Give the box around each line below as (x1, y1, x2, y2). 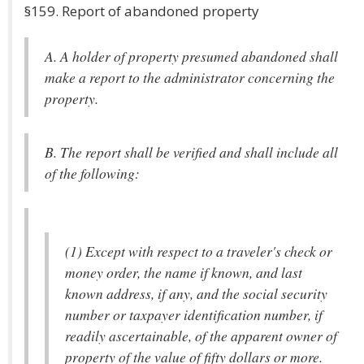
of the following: (45, 163, 140, 183)
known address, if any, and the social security (65, 284, 327, 303)
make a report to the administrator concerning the (45, 67, 335, 87)
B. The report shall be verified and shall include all (45, 142, 338, 162)
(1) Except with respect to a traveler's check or (65, 241, 332, 261)
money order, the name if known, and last (65, 262, 302, 282)
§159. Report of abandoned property (24, 2, 259, 20)
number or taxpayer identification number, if (65, 305, 323, 324)
